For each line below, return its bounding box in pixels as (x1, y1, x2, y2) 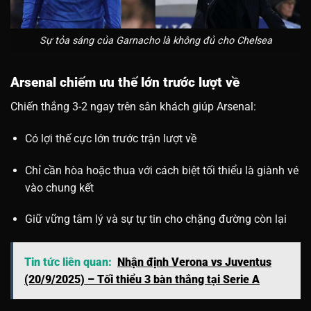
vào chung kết (24, 180, 94, 194)
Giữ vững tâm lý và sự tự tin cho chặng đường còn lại (24, 212, 287, 226)
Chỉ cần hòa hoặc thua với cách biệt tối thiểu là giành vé (24, 163, 299, 177)
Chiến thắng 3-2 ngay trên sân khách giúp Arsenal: (10, 100, 256, 114)
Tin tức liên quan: (24, 255, 112, 269)
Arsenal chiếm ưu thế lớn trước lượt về (10, 74, 239, 91)
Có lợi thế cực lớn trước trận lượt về (24, 131, 196, 145)
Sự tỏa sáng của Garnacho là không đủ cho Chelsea (39, 34, 272, 47)
